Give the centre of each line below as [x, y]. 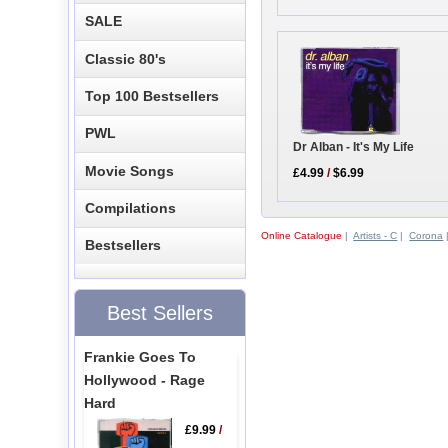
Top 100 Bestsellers [152, 95]
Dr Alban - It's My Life [354, 147]
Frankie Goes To [139, 356]
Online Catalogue [302, 235]
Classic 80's [126, 58]
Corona [426, 235]
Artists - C [375, 235]
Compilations [131, 208]
